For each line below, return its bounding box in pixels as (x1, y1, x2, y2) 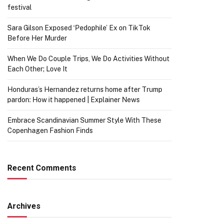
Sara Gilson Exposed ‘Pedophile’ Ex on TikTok (7, 24, 151, 32)
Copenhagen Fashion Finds (7, 127, 93, 134)
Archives (7, 201, 41, 211)
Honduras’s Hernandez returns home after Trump (7, 86, 162, 93)
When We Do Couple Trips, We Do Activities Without (7, 55, 170, 63)
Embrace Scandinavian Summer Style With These (7, 116, 161, 124)
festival (7, 3, 32, 11)
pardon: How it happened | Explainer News (7, 96, 140, 104)
